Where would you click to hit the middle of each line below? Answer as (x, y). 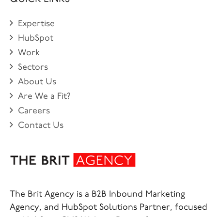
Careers (34, 111)
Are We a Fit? (44, 97)
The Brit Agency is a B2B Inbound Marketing (97, 194)
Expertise (36, 24)
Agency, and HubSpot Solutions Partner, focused (108, 208)
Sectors (33, 68)
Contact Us (41, 126)
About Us (37, 82)
